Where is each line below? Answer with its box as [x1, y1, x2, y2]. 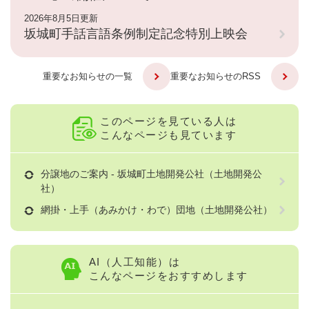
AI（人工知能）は [88, 256, 180, 268]
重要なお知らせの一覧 [43, 71, 132, 82]
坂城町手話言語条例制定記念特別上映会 [24, 27, 248, 41]
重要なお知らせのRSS [170, 71, 261, 82]
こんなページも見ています [100, 129, 237, 141]
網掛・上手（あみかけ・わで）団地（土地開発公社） [41, 204, 272, 216]
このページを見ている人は [100, 115, 237, 128]
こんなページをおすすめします [88, 270, 248, 282]
